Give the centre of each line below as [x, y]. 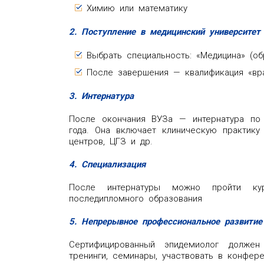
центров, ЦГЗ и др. [111, 141]
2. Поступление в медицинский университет [165, 32]
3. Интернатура [101, 96]
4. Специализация [107, 164]
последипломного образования [136, 198]
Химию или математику [137, 8]
